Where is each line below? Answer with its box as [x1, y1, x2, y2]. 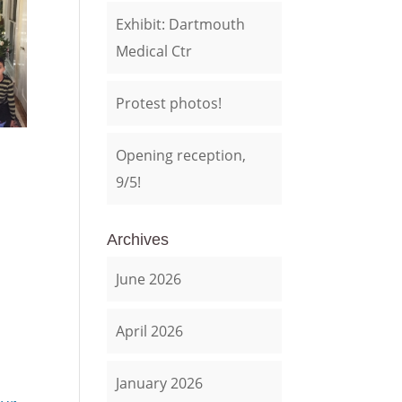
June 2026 [116, 269, 182, 289]
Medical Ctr [116, 41, 193, 61]
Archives [107, 231, 170, 249]
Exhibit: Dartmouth [116, 14, 246, 34]
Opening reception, [116, 145, 247, 165]
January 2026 [116, 373, 204, 393]
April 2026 [116, 321, 184, 341]
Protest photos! [116, 93, 223, 113]
